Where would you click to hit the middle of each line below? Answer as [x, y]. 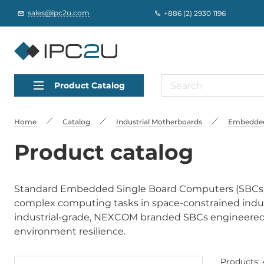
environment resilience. [70, 231]
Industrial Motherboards [159, 122]
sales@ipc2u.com [59, 13]
